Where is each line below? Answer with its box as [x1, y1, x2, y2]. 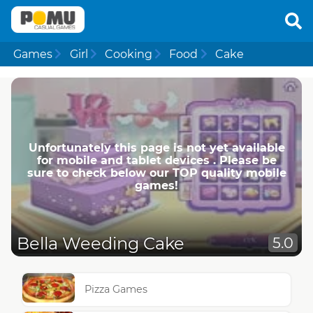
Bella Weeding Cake [17, 233, 184, 254]
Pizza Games [85, 283, 148, 296]
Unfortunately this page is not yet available [28, 140, 285, 154]
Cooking [104, 47, 152, 61]
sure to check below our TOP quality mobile [27, 166, 286, 180]
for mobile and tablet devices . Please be [36, 153, 277, 167]
